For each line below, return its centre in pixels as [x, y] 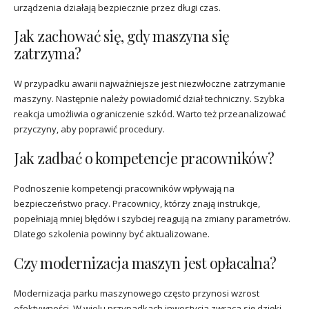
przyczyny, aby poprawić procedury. [89, 129]
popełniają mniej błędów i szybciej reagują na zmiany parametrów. [152, 219]
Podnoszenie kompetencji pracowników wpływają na [124, 189]
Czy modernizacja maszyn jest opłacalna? [145, 262]
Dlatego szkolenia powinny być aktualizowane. [112, 234]
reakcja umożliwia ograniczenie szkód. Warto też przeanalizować [150, 114]
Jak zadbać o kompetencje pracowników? [144, 158]
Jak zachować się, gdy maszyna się [122, 36]
